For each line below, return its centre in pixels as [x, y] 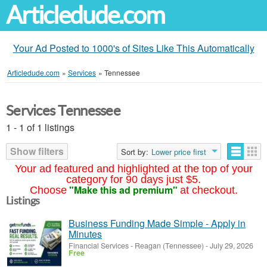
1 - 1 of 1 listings [40, 127]
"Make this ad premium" [123, 190]
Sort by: [135, 152]
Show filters [37, 151]
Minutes [85, 234]
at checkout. [209, 190]
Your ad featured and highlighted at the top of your [133, 169]
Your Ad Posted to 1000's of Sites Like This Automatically [133, 48]
